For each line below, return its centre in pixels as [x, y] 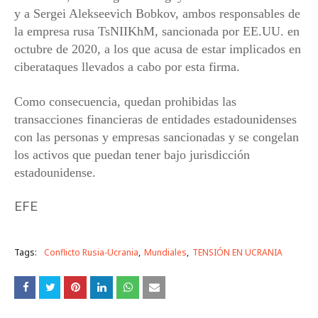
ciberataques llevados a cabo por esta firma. [127, 67]
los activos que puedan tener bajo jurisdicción [132, 155]
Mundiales [165, 253]
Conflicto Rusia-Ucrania [91, 253]
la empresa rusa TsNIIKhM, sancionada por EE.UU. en [157, 32]
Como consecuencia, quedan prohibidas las [125, 102]
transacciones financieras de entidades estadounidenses [155, 120]
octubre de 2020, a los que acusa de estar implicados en [158, 49]
